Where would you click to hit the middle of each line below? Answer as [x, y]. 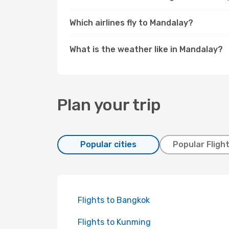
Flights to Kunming [114, 222]
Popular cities [108, 144]
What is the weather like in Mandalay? [146, 49]
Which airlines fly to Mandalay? [131, 23]
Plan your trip [109, 105]
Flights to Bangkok [114, 200]
